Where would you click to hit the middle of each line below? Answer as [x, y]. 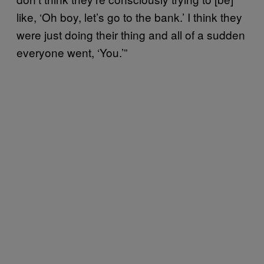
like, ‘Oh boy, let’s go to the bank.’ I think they [129, 16]
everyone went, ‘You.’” [72, 52]
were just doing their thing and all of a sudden [131, 34]
